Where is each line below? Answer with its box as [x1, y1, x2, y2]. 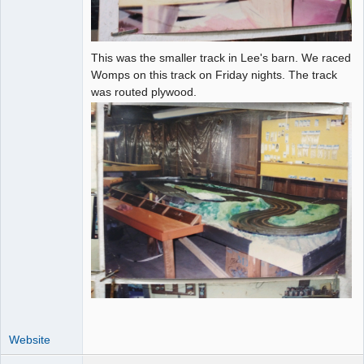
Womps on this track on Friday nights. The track [91, 68, 337, 82]
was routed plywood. [91, 85, 197, 99]
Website [9, 332, 50, 346]
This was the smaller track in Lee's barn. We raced [91, 51, 351, 65]
